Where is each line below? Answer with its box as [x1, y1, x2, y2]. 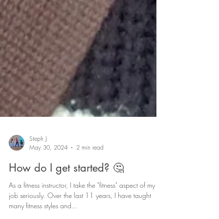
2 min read [76, 192, 104, 201]
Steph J [29, 183, 47, 192]
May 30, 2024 [29, 192, 67, 201]
